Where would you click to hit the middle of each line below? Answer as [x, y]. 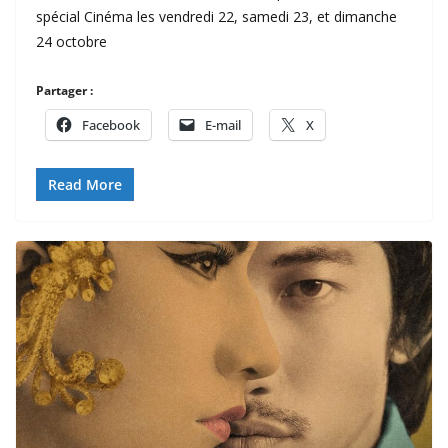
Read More [85, 184]
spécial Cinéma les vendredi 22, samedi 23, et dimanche [216, 16]
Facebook [111, 124]
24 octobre [71, 41]
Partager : [64, 90]
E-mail [223, 124]
